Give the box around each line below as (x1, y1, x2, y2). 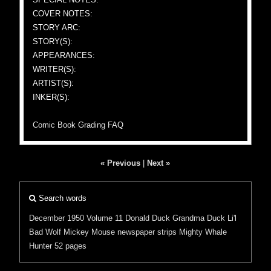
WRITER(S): (33, 65, 77, 74)
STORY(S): (33, 37, 73, 46)
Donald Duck (125, 214, 171, 223)
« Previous (100, 158, 141, 168)
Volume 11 (87, 214, 123, 223)
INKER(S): (33, 93, 70, 102)
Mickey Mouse (64, 227, 116, 237)
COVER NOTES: (33, 9, 93, 18)
